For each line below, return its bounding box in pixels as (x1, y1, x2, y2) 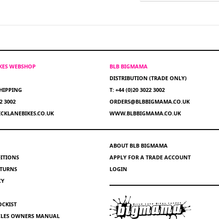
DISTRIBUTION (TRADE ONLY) (109, 74, 187, 82)
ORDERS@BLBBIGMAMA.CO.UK (109, 98, 190, 105)
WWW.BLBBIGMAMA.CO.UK (109, 109, 181, 117)
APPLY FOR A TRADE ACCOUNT (109, 153, 191, 161)
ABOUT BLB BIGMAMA (109, 142, 168, 149)
